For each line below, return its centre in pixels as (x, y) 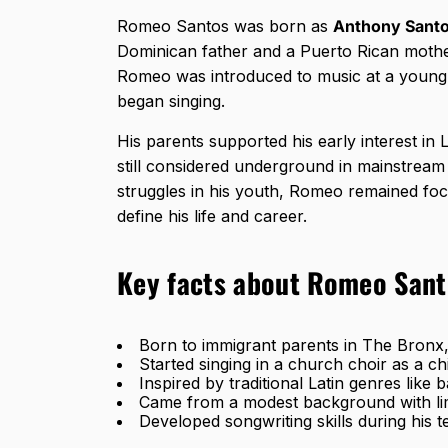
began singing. (173, 101)
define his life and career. (212, 216)
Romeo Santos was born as (225, 26)
